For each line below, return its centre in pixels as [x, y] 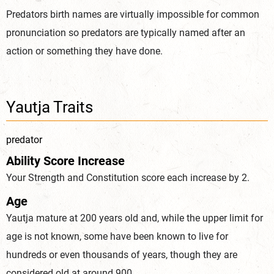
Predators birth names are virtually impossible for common [133, 15]
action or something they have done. [84, 51]
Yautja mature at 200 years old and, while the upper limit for [135, 218]
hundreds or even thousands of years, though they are [122, 255]
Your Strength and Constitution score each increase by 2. [128, 178]
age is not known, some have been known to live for [117, 237]
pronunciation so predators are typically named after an [126, 33]
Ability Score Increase [65, 161]
